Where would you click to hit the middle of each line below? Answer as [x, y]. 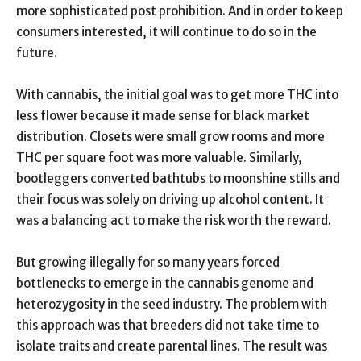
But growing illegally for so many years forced [148, 262]
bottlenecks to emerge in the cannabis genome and [165, 283]
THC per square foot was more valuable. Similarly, [159, 157]
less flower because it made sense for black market [163, 115]
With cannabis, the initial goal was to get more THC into [177, 94]
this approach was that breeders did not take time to [168, 325]
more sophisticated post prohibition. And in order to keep [180, 10]
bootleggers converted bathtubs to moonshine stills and [178, 178]
